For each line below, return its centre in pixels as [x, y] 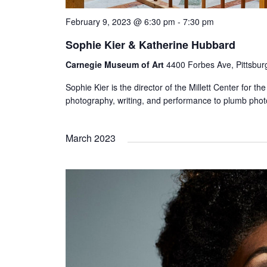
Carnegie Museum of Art [116, 64]
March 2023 [91, 138]
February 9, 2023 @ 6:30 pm [120, 21]
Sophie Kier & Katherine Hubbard [150, 44]
